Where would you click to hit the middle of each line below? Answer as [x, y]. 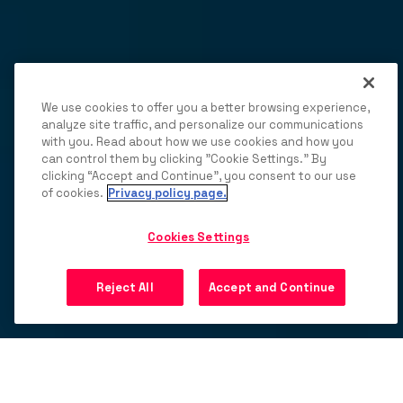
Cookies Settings [199, 237]
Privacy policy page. [167, 193]
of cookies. [72, 193]
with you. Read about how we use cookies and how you [197, 142]
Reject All [125, 287]
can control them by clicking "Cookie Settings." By [184, 159]
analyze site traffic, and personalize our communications [202, 125]
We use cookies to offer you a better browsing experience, [206, 107]
